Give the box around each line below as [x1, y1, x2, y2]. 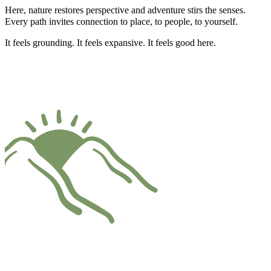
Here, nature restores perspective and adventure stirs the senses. [5, 5, 246, 16]
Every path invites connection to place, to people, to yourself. [5, 16, 238, 27]
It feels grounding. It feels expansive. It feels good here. [5, 38, 216, 48]
